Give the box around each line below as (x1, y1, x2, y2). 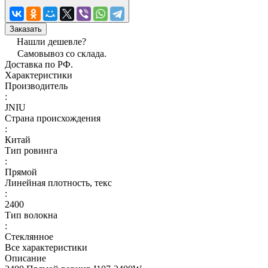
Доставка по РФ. (5, 59, 73, 69)
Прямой (5, 166, 37, 177)
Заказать (10, 24, 42, 33)
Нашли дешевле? (17, 36, 86, 47)
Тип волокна (5, 209, 57, 220)
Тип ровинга (5, 145, 57, 156)
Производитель (5, 80, 68, 91)
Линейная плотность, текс (5, 177, 112, 188)
